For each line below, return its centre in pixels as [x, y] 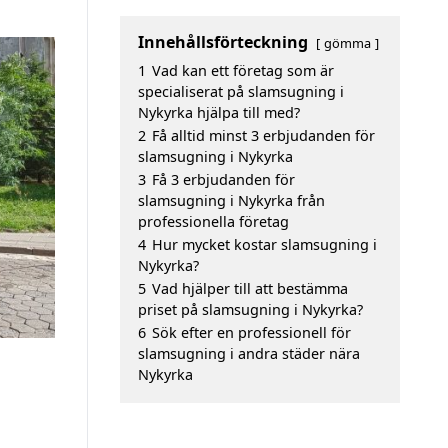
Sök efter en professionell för [251, 332]
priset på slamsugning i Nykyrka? [250, 309]
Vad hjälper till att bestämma [250, 288]
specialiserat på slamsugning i [241, 91]
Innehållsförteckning [223, 42]
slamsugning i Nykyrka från [231, 200]
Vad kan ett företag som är [243, 70]
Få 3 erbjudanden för [223, 179]
